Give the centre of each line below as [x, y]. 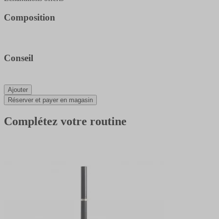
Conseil [19, 58]
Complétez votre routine [65, 121]
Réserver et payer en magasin [50, 100]
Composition [30, 17]
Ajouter [18, 90]
